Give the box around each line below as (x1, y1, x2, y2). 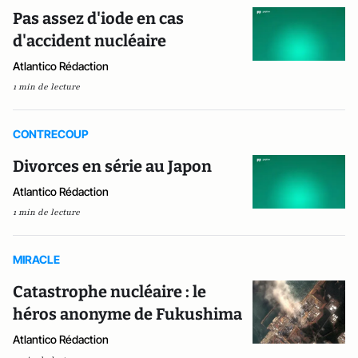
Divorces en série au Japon (13, 157, 212, 177)
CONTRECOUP (13, 127, 89, 141)
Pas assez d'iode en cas (13, 9, 184, 29)
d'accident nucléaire (13, 31, 166, 51)
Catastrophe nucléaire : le (13, 282, 206, 302)
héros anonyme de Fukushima (13, 304, 242, 324)
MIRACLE (13, 253, 60, 267)
